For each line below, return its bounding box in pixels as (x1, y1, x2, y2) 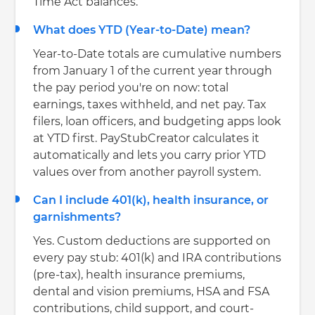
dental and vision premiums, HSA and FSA (33, 286, 270, 298)
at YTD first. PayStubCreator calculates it (33, 133, 260, 145)
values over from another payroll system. (33, 167, 262, 179)
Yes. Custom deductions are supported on (33, 236, 271, 247)
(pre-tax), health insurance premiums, (33, 269, 245, 281)
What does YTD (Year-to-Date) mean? (33, 25, 251, 37)
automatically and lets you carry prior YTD (33, 150, 266, 162)
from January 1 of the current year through (33, 65, 273, 77)
